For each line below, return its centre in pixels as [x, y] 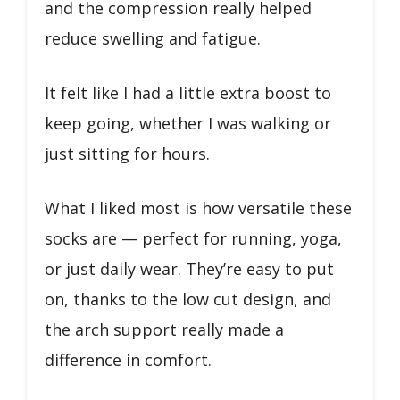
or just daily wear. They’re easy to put [189, 268]
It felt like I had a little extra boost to [188, 92]
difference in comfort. [128, 359]
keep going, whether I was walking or [188, 123]
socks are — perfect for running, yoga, [193, 238]
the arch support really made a [164, 329]
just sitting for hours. [127, 153]
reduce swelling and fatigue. [153, 38]
